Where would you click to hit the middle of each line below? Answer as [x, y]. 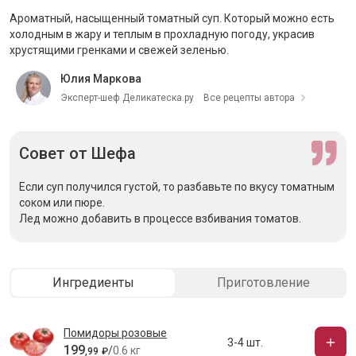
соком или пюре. [62, 203]
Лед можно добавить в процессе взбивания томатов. [160, 219]
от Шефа [101, 153]
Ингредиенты [93, 282]
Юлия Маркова [101, 79]
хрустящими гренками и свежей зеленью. [119, 50]
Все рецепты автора [249, 98]
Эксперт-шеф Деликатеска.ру [127, 98]
